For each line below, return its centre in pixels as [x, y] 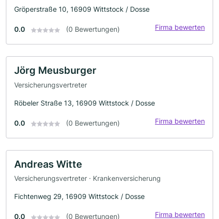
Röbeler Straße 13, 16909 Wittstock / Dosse [85, 103]
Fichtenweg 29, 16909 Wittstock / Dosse [79, 197]
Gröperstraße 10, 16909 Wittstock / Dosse [82, 9]
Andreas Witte [48, 164]
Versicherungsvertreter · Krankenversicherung [88, 178]
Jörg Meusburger [55, 71]
